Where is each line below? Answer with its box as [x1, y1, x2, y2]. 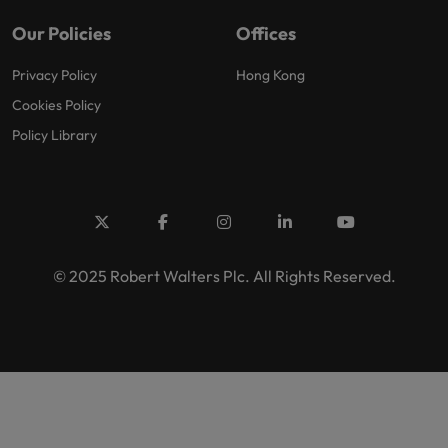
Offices [236, 22, 296, 46]
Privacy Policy [12, 66, 97, 85]
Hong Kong [236, 66, 305, 85]
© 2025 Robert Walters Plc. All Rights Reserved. [52, 266, 396, 287]
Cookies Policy [12, 96, 101, 115]
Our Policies [12, 22, 111, 46]
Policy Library [12, 126, 97, 145]
